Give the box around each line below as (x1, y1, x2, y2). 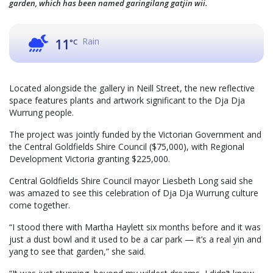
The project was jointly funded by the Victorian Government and (9, 128, 261, 140)
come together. (9, 199, 70, 211)
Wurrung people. (9, 106, 74, 118)
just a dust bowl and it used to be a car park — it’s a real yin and (9, 233, 261, 245)
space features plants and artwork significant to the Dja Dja (9, 94, 245, 106)
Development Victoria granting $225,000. (9, 152, 170, 165)
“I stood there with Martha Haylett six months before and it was (9, 221, 261, 233)
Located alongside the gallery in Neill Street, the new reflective (9, 82, 255, 94)
